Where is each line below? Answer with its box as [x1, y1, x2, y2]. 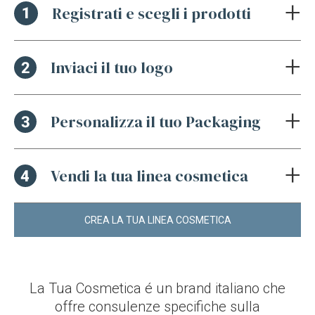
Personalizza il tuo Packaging [51, 110, 261, 132]
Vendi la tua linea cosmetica [51, 165, 248, 186]
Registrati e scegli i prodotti [52, 2, 251, 24]
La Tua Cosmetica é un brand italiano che [30, 279, 285, 297]
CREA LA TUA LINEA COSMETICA [84, 214, 231, 226]
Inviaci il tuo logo [51, 56, 173, 78]
